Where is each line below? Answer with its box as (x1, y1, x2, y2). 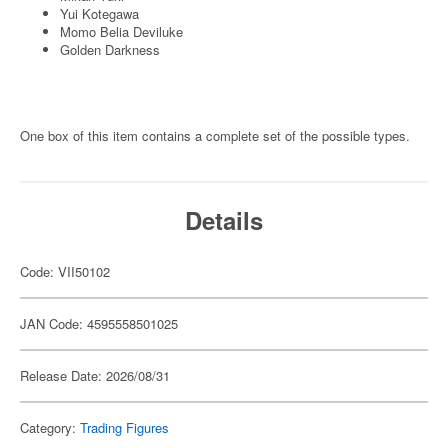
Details (185, 203, 263, 237)
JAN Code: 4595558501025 (20, 314, 178, 333)
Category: (20, 418, 80, 437)
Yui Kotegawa (60, 4, 139, 23)
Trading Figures (80, 418, 169, 437)
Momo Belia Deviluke (60, 22, 183, 41)
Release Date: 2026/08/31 (20, 366, 170, 385)
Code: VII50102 (20, 262, 110, 281)
